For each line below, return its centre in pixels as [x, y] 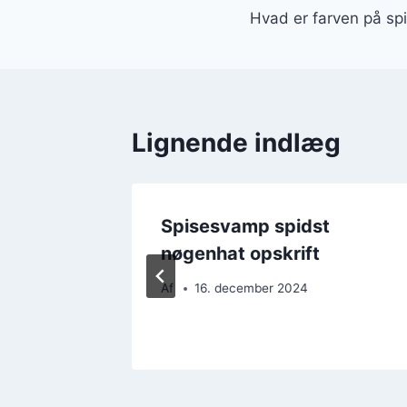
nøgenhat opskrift [240, 253]
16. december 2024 [252, 288]
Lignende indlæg [236, 142]
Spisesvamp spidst [245, 226]
